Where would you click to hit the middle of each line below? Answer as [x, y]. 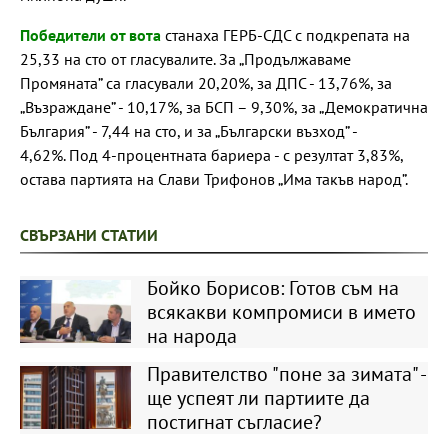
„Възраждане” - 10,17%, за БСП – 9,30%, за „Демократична [224, 106]
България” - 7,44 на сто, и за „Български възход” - [188, 130]
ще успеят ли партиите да [258, 397]
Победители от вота [90, 34]
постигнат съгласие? [234, 421]
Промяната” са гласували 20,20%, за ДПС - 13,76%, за [206, 82]
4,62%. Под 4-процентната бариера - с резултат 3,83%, [211, 154]
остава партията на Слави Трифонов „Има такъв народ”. [214, 178]
